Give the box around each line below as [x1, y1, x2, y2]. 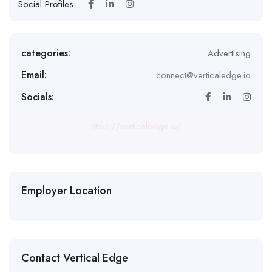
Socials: [21, 90, 54, 104]
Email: [21, 68, 47, 82]
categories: [21, 46, 70, 60]
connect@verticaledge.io [156, 69, 251, 82]
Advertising [208, 47, 251, 60]
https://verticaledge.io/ [90, 120, 182, 133]
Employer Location [21, 183, 112, 199]
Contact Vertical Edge [21, 250, 128, 266]
